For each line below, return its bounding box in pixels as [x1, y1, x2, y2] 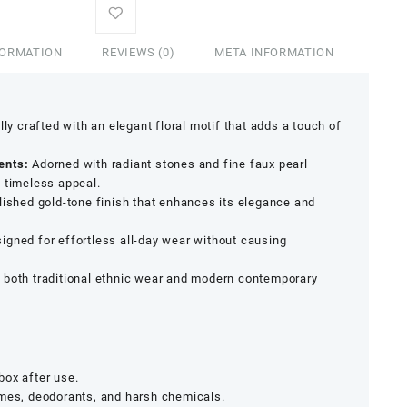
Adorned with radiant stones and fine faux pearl [28, 156, 308, 171]
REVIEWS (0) [102, 45, 175, 59]
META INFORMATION [214, 45, 334, 59]
